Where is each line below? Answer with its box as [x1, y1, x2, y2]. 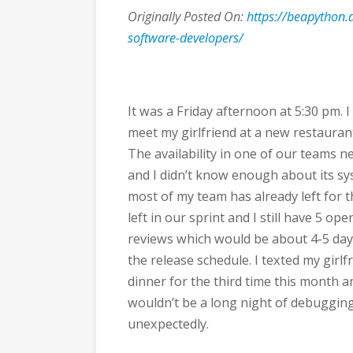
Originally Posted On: [128, 8, 247, 25]
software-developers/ [128, 29, 243, 46]
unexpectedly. [128, 314, 209, 333]
